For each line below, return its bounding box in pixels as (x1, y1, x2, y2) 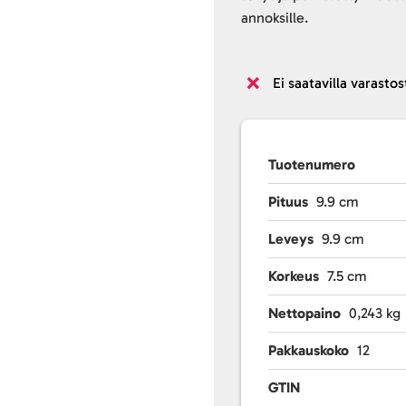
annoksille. (241, 9, 309, 26)
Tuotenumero (268, 156, 356, 173)
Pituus (268, 193, 309, 210)
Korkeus (268, 267, 320, 285)
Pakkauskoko (268, 342, 350, 359)
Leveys (268, 230, 314, 247)
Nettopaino (268, 304, 342, 322)
